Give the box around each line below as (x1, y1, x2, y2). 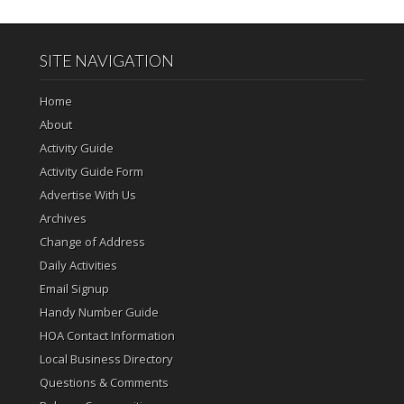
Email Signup (39, 280, 109, 297)
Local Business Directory (39, 351, 173, 367)
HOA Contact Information (39, 327, 175, 344)
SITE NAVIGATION (39, 50, 174, 70)
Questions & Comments (39, 374, 169, 390)
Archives (39, 210, 87, 226)
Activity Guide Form (39, 163, 143, 179)
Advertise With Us (39, 187, 136, 203)
